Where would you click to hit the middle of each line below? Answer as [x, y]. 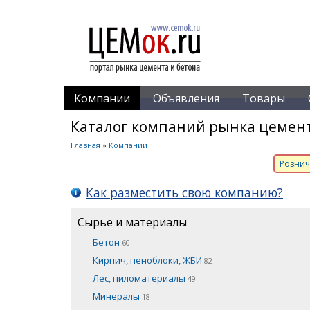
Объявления [186, 98]
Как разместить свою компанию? [184, 192]
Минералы [117, 296]
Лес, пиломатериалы [140, 278]
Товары [264, 98]
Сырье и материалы [132, 222]
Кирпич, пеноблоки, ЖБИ [148, 260]
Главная [85, 145]
